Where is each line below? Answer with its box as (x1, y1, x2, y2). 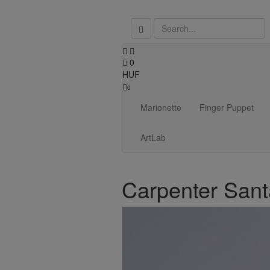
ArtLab (140, 131, 166, 143)
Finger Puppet (199, 101, 254, 113)
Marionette (140, 101, 181, 113)
